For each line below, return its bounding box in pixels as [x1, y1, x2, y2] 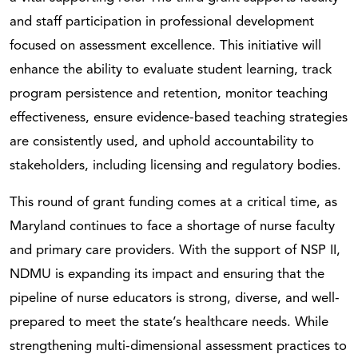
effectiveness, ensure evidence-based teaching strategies [10, 110, 348, 125]
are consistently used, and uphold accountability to [10, 134, 314, 149]
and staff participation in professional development [10, 14, 314, 29]
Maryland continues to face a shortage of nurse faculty [10, 219, 335, 233]
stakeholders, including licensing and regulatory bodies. [10, 158, 341, 173]
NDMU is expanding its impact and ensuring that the [10, 267, 324, 281]
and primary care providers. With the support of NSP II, [10, 243, 340, 257]
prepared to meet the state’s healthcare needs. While [10, 315, 328, 329]
